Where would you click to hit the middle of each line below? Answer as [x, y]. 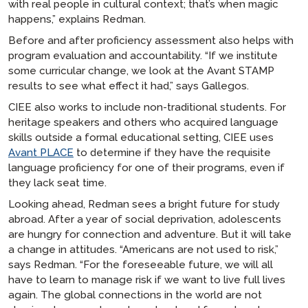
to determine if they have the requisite [172, 152]
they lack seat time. [57, 183]
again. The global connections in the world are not [135, 295]
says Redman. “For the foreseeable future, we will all [141, 264]
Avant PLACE [41, 152]
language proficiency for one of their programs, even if [146, 167]
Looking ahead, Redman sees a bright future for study [144, 204]
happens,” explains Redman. [77, 19]
